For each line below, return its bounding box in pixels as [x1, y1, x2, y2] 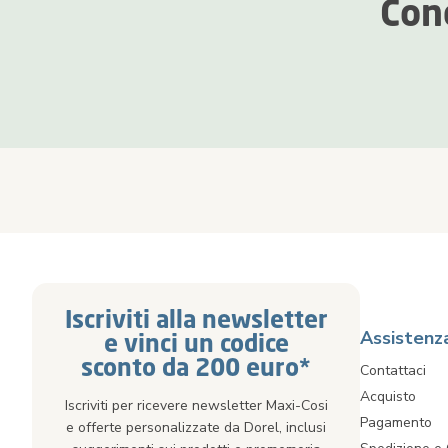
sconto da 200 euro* [81, 352, 311, 381]
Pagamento [360, 413, 432, 432]
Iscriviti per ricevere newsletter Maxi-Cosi [64, 396, 328, 415]
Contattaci [360, 361, 426, 380]
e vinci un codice [103, 328, 289, 357]
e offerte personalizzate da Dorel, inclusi [66, 418, 326, 437]
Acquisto [360, 387, 416, 406]
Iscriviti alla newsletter [64, 304, 328, 333]
